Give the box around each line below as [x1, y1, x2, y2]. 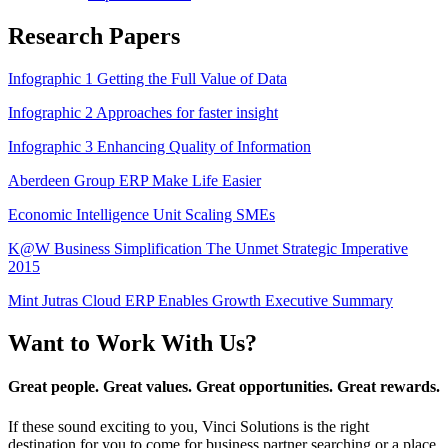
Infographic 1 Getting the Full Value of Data [8, 70, 287, 88]
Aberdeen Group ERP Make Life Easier [8, 172, 261, 190]
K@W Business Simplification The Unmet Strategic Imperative [8, 240, 408, 258]
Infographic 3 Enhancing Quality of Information [8, 138, 311, 156]
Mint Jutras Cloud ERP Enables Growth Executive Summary [8, 292, 393, 310]
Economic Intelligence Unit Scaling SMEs [8, 206, 275, 224]
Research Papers [8, 23, 180, 50]
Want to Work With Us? [8, 329, 257, 356]
